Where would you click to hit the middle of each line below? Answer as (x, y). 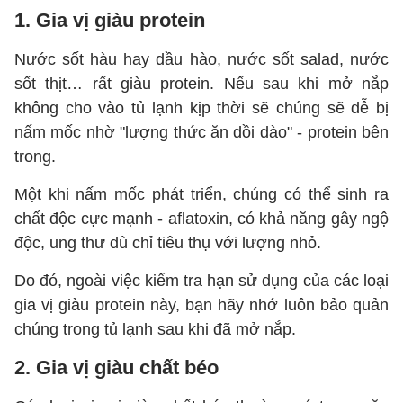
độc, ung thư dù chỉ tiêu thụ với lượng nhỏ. (168, 243)
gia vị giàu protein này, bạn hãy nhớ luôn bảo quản (201, 305)
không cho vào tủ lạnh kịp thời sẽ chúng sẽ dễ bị (201, 108)
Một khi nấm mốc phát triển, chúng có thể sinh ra (201, 194)
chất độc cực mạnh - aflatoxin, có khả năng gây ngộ (201, 219)
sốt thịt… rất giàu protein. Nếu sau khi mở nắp (201, 84)
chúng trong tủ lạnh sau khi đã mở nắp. (155, 329)
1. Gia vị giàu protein (110, 20)
